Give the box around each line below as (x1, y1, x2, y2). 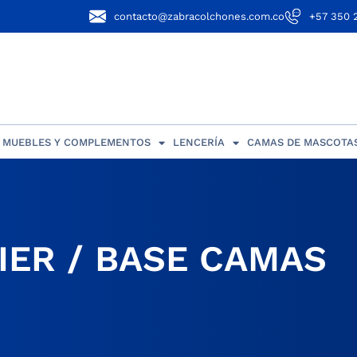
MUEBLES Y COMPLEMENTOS (2, 136, 151, 149)
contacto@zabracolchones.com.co (113, 10, 284, 22)
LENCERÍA (172, 136, 225, 149)
